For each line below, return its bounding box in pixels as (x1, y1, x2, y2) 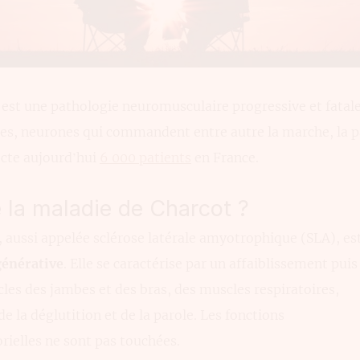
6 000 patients (100, 149, 191, 166)
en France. (191, 149, 259, 166)
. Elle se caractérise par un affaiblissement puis (63, 255, 358, 272)
